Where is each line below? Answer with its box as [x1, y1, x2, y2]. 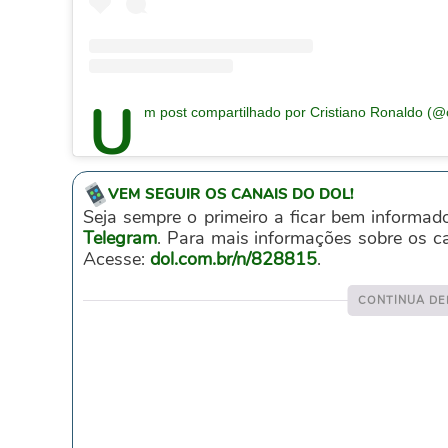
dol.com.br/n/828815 [150, 247, 317, 272]
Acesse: [83, 247, 150, 272]
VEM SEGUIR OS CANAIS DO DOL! [108, 184, 354, 205]
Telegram [83, 226, 157, 251]
